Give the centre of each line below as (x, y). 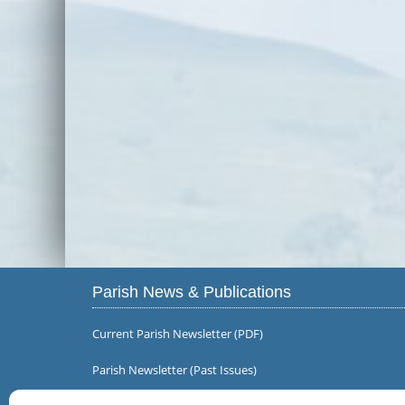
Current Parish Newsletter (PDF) (178, 334)
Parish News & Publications (192, 292)
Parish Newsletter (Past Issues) (174, 370)
